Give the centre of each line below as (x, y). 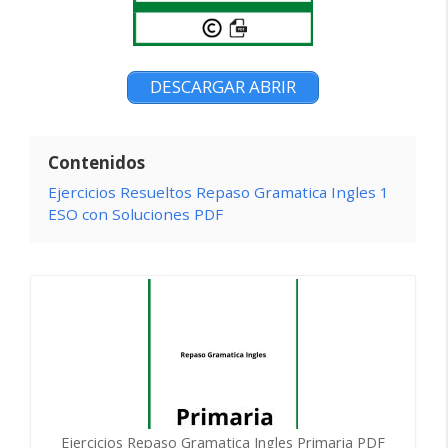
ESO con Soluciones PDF (135, 213)
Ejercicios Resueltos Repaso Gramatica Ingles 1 (218, 191)
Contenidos (96, 162)
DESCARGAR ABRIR (223, 87)
